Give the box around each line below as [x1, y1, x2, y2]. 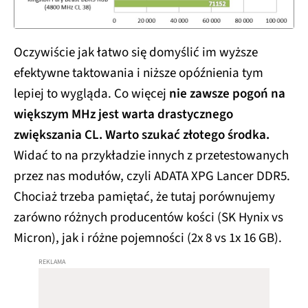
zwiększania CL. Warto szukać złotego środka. [14, 125, 269, 144]
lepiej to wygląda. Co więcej [14, 84, 169, 103]
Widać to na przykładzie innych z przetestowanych [14, 146, 289, 165]
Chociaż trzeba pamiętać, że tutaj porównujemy [14, 187, 275, 206]
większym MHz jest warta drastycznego [14, 104, 233, 124]
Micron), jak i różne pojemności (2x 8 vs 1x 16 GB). [14, 228, 282, 247]
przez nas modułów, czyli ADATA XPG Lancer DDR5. [14, 166, 290, 186]
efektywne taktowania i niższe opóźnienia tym [14, 63, 263, 82]
